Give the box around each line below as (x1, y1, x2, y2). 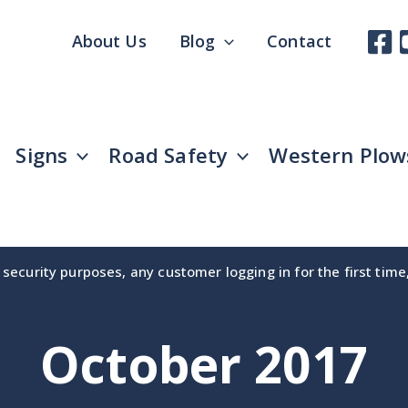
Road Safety (108, 140, 229, 168)
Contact (267, 30, 332, 52)
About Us (71, 30, 147, 52)
